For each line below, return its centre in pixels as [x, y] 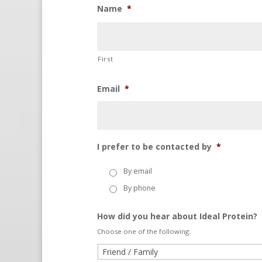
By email [138, 171]
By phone [139, 188]
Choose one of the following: [144, 231]
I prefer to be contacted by [154, 146]
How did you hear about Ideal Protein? [177, 216]
